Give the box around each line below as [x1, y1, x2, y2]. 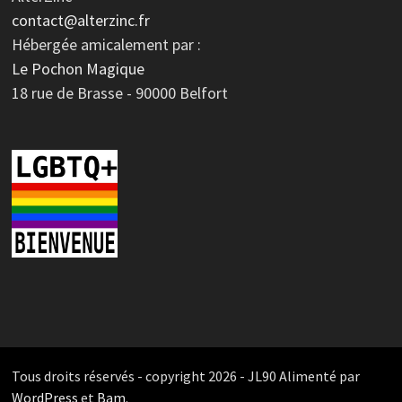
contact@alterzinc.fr [11, 9, 150, 31]
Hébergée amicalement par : [11, 33, 201, 55]
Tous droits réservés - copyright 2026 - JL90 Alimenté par [11, 366, 360, 385]
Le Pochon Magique [11, 57, 144, 79]
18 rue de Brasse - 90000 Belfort [11, 82, 228, 103]
